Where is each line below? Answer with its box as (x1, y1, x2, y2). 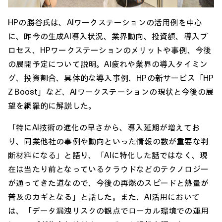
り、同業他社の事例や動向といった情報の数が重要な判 (8, 136, 209, 147)
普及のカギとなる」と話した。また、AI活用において (8, 192, 200, 202)
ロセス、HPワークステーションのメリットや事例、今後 (8, 45, 212, 55)
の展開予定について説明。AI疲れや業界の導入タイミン (8, 59, 208, 69)
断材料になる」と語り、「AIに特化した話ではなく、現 (8, 150, 208, 161)
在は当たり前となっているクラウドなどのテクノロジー (8, 164, 209, 174)
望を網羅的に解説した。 (8, 101, 97, 111)
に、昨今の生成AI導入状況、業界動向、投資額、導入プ (8, 31, 208, 42)
